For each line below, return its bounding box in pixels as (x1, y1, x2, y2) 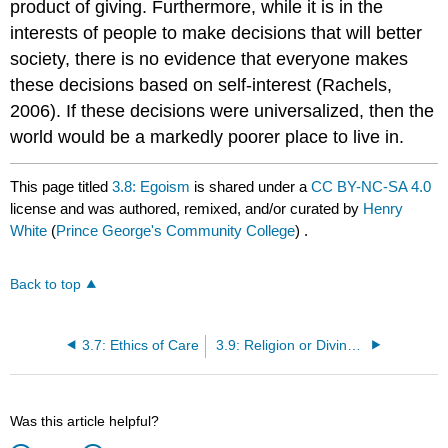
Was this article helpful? (10, 412, 160, 429)
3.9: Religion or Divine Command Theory (346, 337, 361, 353)
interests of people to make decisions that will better (10, 22, 423, 43)
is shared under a (190, 178, 312, 196)
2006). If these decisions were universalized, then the (10, 100, 435, 121)
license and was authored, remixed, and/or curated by (10, 200, 364, 218)
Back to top (10, 277, 82, 293)
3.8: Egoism (112, 178, 191, 196)
